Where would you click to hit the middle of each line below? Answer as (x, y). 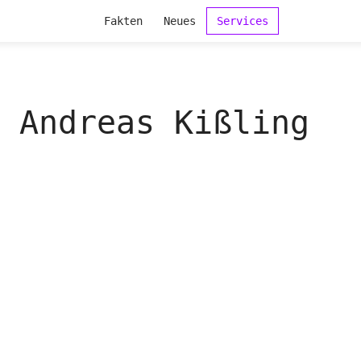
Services (242, 21)
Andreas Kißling (164, 122)
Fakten (123, 21)
